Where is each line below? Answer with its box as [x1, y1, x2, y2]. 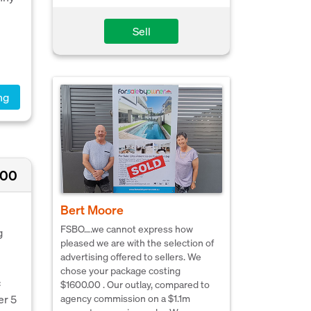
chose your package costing [60, 263, 180, 276]
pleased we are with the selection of [60, 235, 214, 249]
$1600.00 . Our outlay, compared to [60, 277, 210, 290]
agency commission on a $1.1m [60, 291, 190, 304]
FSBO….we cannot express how [60, 221, 193, 235]
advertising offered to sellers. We [60, 249, 201, 262]
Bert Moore [60, 201, 124, 217]
